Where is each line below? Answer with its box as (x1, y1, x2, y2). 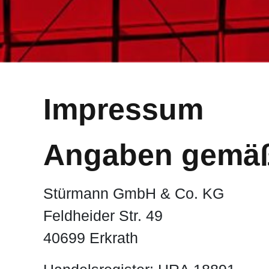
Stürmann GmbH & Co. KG (43, 185, 224, 202)
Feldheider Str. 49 (43, 207, 163, 225)
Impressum (43, 92, 204, 127)
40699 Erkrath (43, 229, 138, 247)
